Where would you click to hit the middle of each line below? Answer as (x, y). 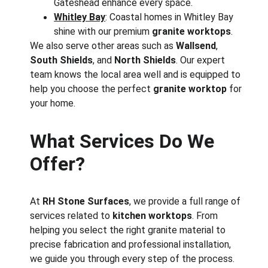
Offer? (58, 164)
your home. (53, 103)
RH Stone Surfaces (86, 201)
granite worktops (192, 31)
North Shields (145, 60)
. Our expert (202, 60)
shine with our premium (103, 31)
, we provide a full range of (186, 201)
